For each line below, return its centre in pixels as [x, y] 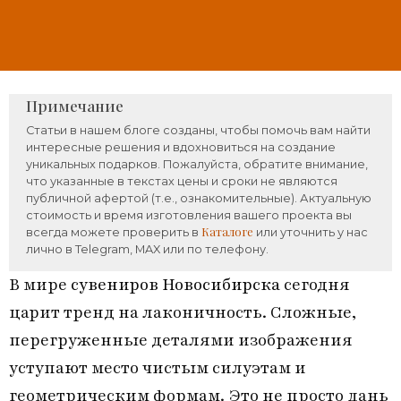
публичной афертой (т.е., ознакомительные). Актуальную [199, 199]
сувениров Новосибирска [175, 286]
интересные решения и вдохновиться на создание [181, 148]
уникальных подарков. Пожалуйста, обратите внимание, [197, 165]
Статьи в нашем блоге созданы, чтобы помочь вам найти [199, 131]
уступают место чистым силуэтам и [158, 369]
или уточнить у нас [311, 233]
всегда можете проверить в [114, 233]
